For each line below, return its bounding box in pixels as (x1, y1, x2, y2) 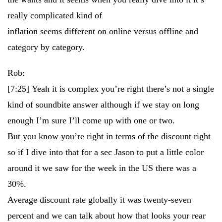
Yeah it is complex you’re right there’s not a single (32, 84, 214, 94)
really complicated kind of (7, 10, 102, 20)
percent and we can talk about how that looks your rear (7, 211, 206, 221)
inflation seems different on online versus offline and (7, 26, 198, 36)
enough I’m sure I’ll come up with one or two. (7, 115, 175, 125)
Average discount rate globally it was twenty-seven (7, 195, 191, 205)
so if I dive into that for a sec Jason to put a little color (7, 147, 204, 157)
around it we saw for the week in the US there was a (7, 163, 196, 173)
